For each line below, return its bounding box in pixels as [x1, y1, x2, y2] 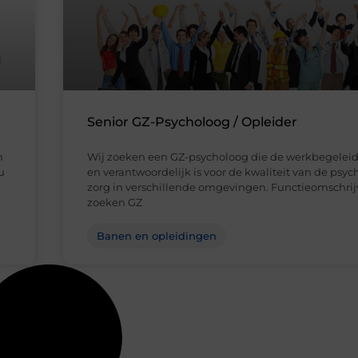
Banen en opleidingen [97, 229, 217, 243]
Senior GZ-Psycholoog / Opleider [87, 114, 297, 130]
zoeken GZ [87, 196, 142, 209]
